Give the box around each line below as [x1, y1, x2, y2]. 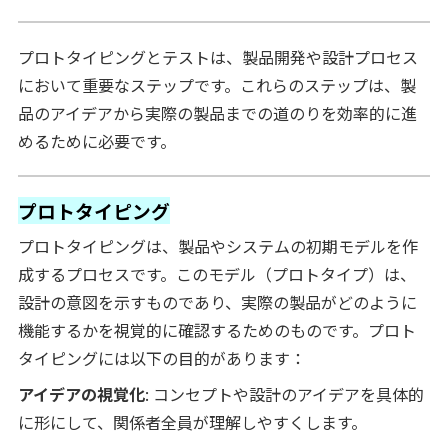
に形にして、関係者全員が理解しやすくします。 [17, 409, 367, 434]
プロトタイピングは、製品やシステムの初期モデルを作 [17, 233, 418, 258]
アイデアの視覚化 [17, 381, 145, 406]
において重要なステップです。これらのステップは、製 [17, 72, 416, 97]
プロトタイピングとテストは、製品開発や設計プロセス [17, 44, 418, 69]
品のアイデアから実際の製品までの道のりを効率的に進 [17, 100, 417, 125]
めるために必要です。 [17, 128, 176, 153]
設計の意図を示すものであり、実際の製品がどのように [17, 289, 417, 314]
